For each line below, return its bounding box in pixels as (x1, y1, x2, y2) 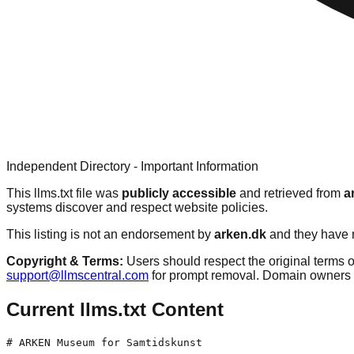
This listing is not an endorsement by (6, 227, 214, 241)
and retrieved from (236, 186, 344, 200)
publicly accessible (122, 186, 236, 200)
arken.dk (214, 227, 266, 241)
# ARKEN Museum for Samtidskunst (6, 336, 202, 348)
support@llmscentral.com (6, 268, 149, 282)
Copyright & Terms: (6, 254, 123, 268)
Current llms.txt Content (6, 298, 224, 320)
